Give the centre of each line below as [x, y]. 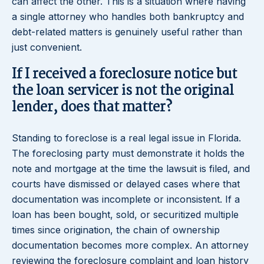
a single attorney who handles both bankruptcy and [128, 17]
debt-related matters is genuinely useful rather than [127, 32]
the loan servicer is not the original [123, 91]
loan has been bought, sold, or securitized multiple [125, 215]
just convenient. [47, 47]
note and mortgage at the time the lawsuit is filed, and [131, 169]
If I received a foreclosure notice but [124, 75]
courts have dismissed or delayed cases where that [126, 184]
